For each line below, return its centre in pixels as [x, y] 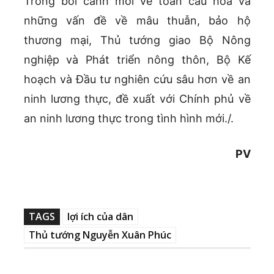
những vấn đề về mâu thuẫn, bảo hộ [137, 20]
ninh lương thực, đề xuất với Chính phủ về [137, 98]
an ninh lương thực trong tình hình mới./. [128, 118]
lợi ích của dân [100, 216]
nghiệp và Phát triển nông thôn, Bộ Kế [137, 59]
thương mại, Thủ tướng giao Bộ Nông [137, 40]
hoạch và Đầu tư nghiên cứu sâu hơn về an [137, 79]
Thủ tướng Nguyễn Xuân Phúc [100, 235]
